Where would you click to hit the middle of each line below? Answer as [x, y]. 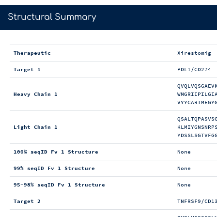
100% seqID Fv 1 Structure [56, 152]
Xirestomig [194, 53]
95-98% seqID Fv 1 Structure [60, 185]
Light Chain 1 [36, 127]
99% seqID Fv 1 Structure [54, 168]
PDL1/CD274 [194, 70]
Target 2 [27, 201]
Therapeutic [32, 53]
